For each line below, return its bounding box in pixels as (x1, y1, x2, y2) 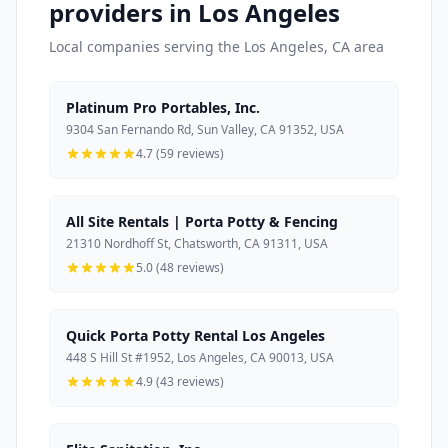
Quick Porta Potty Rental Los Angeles (66, 326, 325, 346)
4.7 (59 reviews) (136, 145, 224, 163)
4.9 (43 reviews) (136, 373, 224, 391)
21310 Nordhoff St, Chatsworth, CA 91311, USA (66, 235, 328, 253)
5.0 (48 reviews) (136, 259, 224, 277)
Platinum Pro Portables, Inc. (66, 98, 260, 118)
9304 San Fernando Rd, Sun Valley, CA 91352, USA (66, 121, 344, 139)
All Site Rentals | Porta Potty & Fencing (66, 212, 338, 232)
